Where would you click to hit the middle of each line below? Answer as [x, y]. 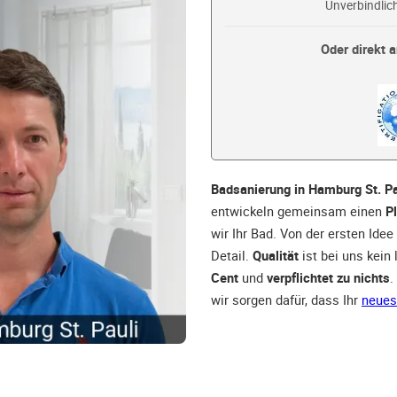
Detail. [232, 256]
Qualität [276, 256]
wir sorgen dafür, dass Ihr [286, 300]
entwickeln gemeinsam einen [298, 211]
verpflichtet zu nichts [328, 278]
